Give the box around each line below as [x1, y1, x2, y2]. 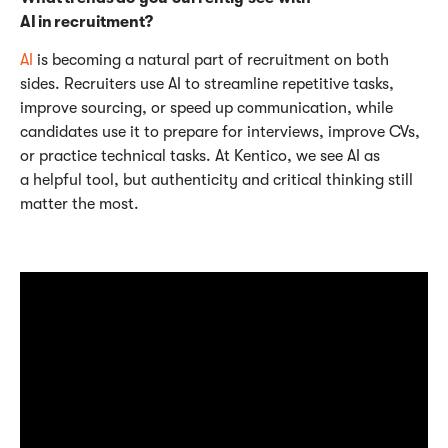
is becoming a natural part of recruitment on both [37, 50, 389, 69]
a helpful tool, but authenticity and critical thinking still [20, 170, 413, 189]
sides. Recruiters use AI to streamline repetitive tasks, [20, 74, 394, 93]
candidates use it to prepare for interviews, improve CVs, [20, 122, 420, 141]
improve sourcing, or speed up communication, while [20, 98, 393, 117]
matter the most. [20, 194, 139, 213]
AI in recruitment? [20, 12, 155, 31]
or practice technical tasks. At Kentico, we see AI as [20, 146, 380, 165]
